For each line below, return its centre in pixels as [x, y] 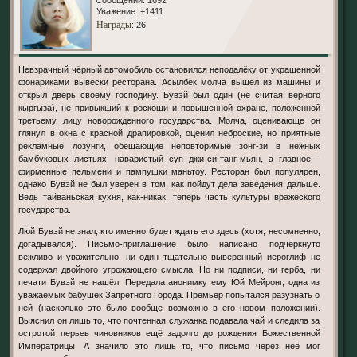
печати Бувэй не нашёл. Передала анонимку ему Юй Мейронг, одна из [169, 282]
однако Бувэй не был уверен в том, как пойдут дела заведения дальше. [169, 184]
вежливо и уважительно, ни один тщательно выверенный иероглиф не [169, 257]
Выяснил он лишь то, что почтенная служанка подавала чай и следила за [169, 321]
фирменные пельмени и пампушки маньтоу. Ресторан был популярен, [169, 171]
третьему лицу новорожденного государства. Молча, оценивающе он [169, 120]
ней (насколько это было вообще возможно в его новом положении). [169, 308]
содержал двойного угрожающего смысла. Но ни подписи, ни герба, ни [169, 270]
